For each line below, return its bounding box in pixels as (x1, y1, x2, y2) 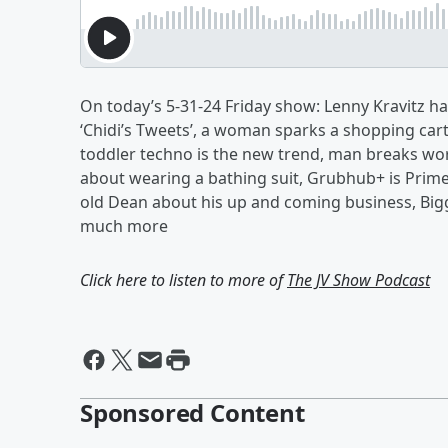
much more (80, 215, 172, 237)
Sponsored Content (80, 396, 305, 429)
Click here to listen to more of (80, 269, 287, 291)
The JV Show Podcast (287, 269, 430, 291)
